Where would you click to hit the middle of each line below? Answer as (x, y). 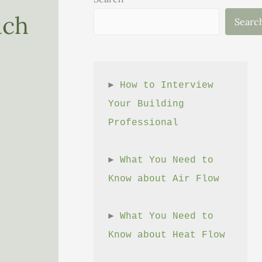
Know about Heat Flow (167, 235)
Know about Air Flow (164, 179)
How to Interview (167, 86)
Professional (144, 123)
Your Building (146, 104)
